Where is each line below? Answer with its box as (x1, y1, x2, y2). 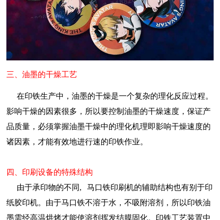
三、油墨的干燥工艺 (6, 70, 77, 79)
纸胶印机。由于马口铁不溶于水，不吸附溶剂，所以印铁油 (6, 198, 211, 207)
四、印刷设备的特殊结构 (6, 168, 93, 177)
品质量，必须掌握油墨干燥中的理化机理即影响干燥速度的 (6, 122, 211, 131)
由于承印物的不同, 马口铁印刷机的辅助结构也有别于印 (6, 183, 213, 192)
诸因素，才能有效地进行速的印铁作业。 (6, 137, 148, 146)
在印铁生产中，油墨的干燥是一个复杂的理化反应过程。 (6, 92, 213, 101)
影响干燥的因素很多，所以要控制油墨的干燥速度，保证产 (6, 107, 211, 116)
